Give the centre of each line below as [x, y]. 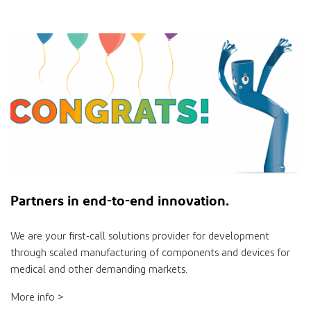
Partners [37, 201]
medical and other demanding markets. [99, 270]
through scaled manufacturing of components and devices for [150, 253]
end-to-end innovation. [156, 201]
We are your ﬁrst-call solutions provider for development [140, 237]
